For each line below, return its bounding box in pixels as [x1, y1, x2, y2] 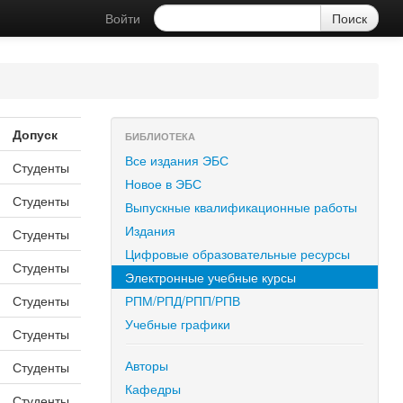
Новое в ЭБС [125, 175, 202, 193]
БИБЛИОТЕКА [125, 130, 196, 143]
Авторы [125, 356, 169, 374]
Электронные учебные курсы [125, 268, 297, 286]
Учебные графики [125, 315, 231, 333]
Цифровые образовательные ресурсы [125, 245, 351, 263]
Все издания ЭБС [125, 151, 229, 169]
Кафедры [125, 380, 182, 398]
